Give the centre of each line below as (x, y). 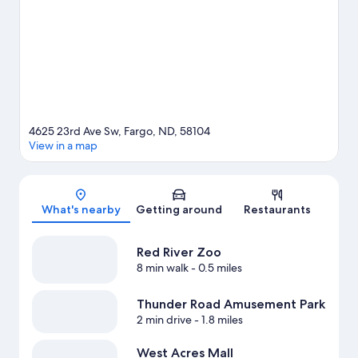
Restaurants (277, 210)
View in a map (63, 146)
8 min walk (162, 268)
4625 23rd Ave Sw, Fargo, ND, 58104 (119, 131)
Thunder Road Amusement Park (231, 304)
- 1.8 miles (217, 320)
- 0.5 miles (215, 268)
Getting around (179, 210)
